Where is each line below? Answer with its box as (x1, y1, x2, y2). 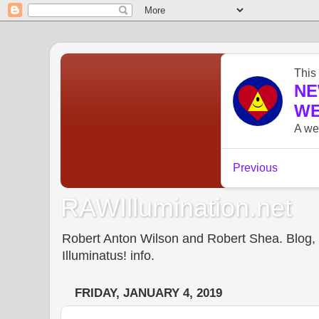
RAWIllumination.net (61, 192, 292, 222)
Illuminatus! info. (62, 248, 155, 263)
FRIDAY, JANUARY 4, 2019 (75, 286, 222, 300)
